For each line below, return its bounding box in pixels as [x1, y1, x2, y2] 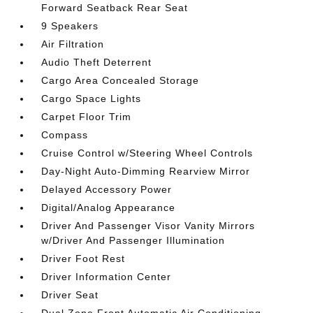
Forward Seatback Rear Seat [41, 2, 189, 13]
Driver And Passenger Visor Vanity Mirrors [41, 220, 256, 231]
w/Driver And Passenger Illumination [41, 235, 226, 246]
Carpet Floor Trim [41, 111, 132, 122]
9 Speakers [41, 20, 99, 31]
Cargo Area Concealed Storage [41, 75, 200, 86]
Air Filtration [41, 38, 105, 50]
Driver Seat [41, 289, 99, 300]
